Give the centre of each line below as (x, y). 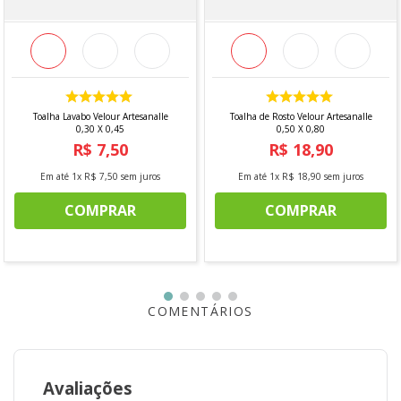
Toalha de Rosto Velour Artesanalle (301, 116)
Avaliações (88, 388)
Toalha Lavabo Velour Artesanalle (100, 116)
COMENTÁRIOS (200, 311)
